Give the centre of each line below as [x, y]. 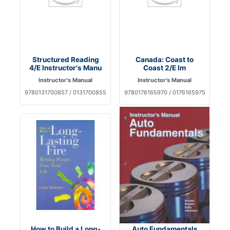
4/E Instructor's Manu [65, 68]
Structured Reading [65, 59]
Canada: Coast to [165, 59]
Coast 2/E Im [165, 68]
